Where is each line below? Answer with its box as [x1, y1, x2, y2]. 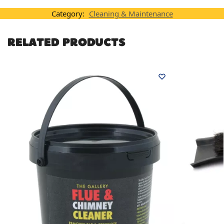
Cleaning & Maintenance [88, 8, 173, 19]
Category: [51, 8, 86, 19]
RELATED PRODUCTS [7, 35, 125, 49]
